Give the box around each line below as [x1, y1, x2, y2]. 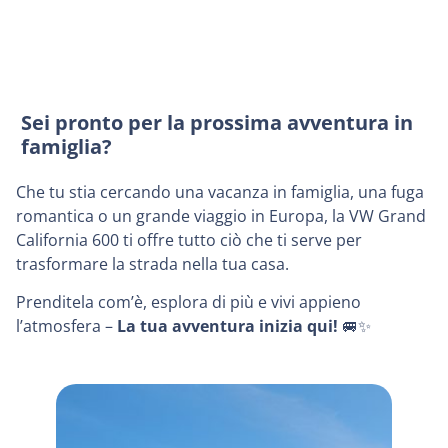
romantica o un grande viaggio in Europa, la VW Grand [16, 204, 426, 227]
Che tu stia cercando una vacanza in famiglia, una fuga [16, 180, 424, 203]
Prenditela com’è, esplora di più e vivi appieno [16, 291, 361, 314]
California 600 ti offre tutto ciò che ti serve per [16, 228, 362, 251]
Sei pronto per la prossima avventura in [21, 108, 413, 136]
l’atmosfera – [16, 315, 117, 338]
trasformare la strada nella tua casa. [16, 252, 289, 275]
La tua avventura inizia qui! [117, 315, 338, 338]
